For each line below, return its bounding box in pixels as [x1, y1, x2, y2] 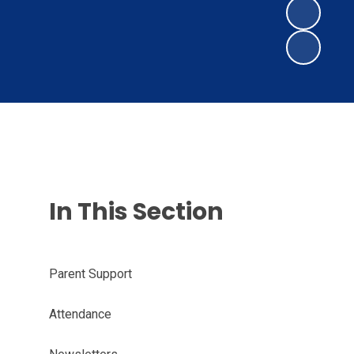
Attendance [48, 307, 111, 322]
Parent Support [48, 266, 132, 281]
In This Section [48, 195, 224, 228]
